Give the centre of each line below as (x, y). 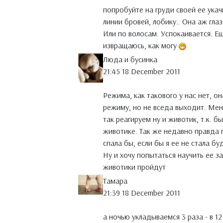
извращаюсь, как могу (141, 46)
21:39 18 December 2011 (142, 193)
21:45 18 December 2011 (142, 71)
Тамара (115, 181)
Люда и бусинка (130, 59)
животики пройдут (134, 167)
